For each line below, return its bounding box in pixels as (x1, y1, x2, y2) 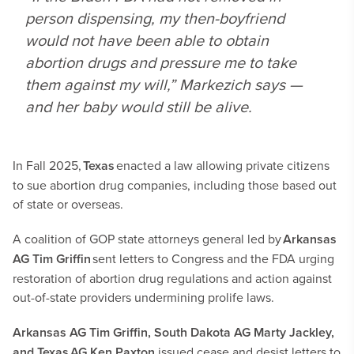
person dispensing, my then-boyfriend (25, 6, 284, 29)
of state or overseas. (13, 195, 123, 213)
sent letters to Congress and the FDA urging (91, 250, 334, 267)
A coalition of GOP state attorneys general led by (13, 230, 283, 247)
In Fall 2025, (13, 156, 83, 174)
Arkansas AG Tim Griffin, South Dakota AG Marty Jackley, (13, 323, 334, 341)
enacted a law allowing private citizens (115, 156, 330, 174)
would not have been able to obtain (25, 28, 269, 51)
